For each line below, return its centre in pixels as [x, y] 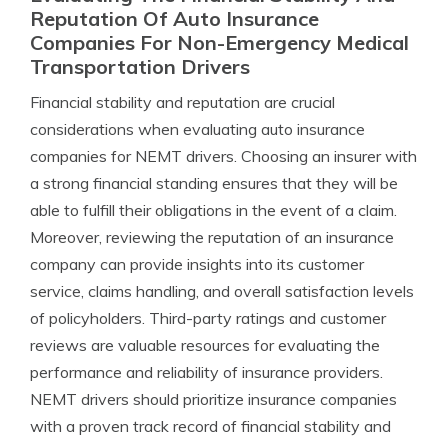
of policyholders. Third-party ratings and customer [208, 318]
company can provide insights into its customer [197, 264]
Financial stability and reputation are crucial [182, 102]
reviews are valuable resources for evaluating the [205, 345]
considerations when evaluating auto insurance [197, 129]
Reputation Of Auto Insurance [174, 18]
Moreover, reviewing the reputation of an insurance [212, 237]
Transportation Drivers [140, 66]
